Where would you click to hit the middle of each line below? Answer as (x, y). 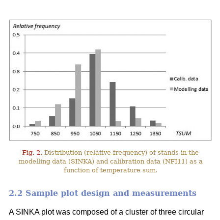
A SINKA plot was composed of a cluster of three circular (106, 212)
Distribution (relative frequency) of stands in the (121, 153)
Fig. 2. (32, 153)
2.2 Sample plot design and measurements (103, 193)
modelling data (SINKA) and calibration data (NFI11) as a (110, 162)
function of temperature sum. (110, 170)
